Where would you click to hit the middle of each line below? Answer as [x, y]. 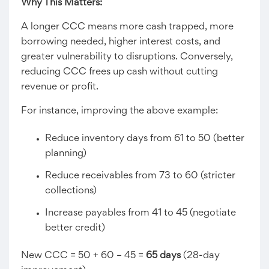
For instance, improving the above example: [119, 111]
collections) [71, 191]
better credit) [75, 228]
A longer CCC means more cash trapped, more [127, 27]
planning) [66, 154]
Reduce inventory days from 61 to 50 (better [145, 139]
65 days [163, 256]
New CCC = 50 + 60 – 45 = [83, 256]
